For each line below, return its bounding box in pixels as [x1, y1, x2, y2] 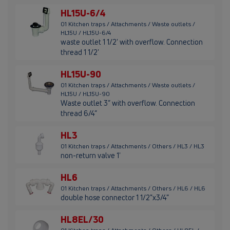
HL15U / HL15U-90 [61, 89, 110, 99]
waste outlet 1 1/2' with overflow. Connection [61, 37, 203, 47]
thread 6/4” [61, 108, 97, 119]
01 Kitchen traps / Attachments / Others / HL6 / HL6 [61, 184, 205, 193]
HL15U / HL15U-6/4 [61, 28, 111, 37]
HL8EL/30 [61, 213, 104, 226]
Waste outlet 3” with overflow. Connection [61, 98, 195, 108]
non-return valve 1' [61, 150, 121, 161]
